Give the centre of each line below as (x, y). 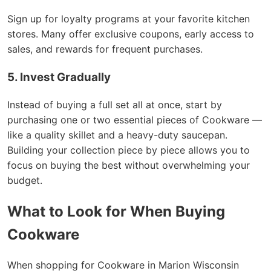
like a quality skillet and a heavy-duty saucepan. (117, 135)
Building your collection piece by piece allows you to (129, 150)
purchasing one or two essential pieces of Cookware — (135, 119)
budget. (25, 180)
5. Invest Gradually (59, 77)
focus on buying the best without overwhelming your (129, 165)
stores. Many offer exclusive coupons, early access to (131, 34)
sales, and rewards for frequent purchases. (105, 49)
